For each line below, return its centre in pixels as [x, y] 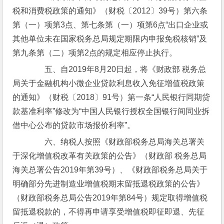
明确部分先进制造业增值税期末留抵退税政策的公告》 [109, 184]
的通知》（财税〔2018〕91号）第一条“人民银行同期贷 [111, 97]
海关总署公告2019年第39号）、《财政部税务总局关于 [110, 170]
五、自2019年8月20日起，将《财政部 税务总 [117, 69]
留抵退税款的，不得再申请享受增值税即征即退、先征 [109, 212]
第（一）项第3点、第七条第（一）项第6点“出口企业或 [110, 25]
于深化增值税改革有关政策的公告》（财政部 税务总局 [110, 156]
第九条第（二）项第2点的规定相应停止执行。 [95, 53]
